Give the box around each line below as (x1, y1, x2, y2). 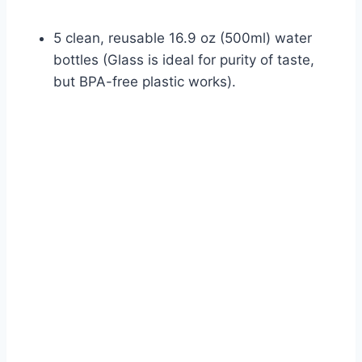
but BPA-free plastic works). (53, 74, 236, 90)
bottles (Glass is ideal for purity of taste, (53, 52, 314, 69)
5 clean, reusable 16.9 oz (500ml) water (53, 30, 312, 47)
